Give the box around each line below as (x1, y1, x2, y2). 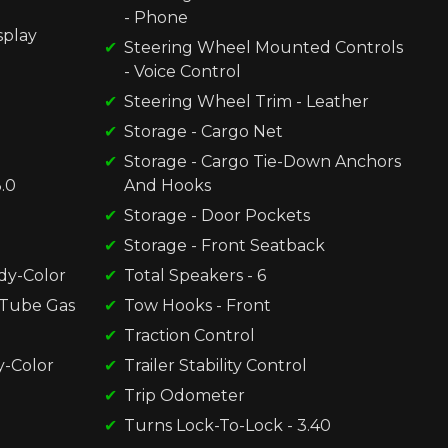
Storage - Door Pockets (123, 205, 310, 225)
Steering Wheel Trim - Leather (123, 91, 369, 111)
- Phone (123, 7, 188, 27)
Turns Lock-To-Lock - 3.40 (123, 415, 332, 435)
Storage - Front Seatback (123, 235, 325, 255)
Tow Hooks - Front (123, 295, 271, 315)
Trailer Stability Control (123, 355, 307, 375)
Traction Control (123, 325, 255, 345)
